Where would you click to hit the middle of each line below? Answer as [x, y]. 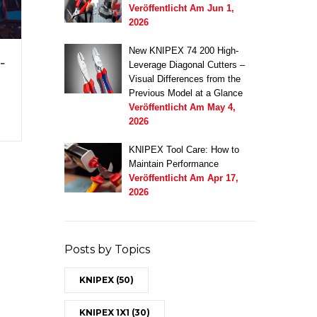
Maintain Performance [173, 163]
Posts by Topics [107, 249]
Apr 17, [223, 178]
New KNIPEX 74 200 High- [183, 50]
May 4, [221, 107]
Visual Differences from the [184, 79]
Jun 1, [220, 8]
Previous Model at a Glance [185, 93]
